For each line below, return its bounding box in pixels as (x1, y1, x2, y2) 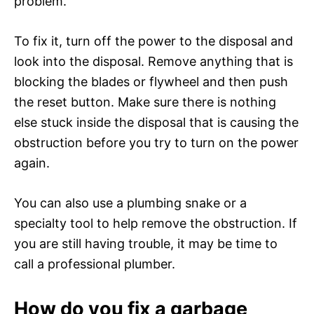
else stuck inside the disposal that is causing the (14, 114, 299, 130)
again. (14, 155, 50, 170)
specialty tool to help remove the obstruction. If (14, 215, 297, 231)
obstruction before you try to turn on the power (14, 135, 299, 150)
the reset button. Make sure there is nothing (14, 94, 276, 109)
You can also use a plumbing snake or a (14, 195, 247, 210)
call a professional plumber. (14, 256, 175, 271)
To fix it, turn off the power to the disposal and (14, 33, 293, 48)
